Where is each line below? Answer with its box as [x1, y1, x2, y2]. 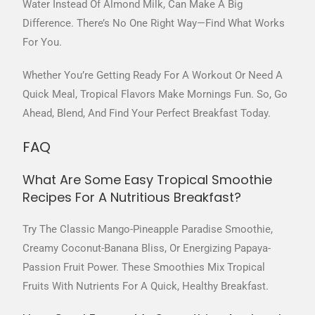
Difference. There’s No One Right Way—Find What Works [22, 17, 285, 30]
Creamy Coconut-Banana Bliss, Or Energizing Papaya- [22, 242, 271, 255]
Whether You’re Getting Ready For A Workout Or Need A [22, 69, 283, 82]
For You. [22, 36, 63, 49]
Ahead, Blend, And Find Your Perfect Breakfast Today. [22, 107, 271, 120]
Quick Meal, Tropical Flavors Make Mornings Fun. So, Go [22, 88, 288, 101]
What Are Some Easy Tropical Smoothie [22, 171, 273, 189]
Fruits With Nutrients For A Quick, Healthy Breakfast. [22, 280, 269, 293]
